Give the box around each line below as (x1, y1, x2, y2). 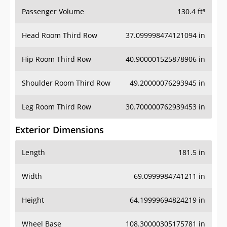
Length (22, 137, 45, 147)
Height (22, 185, 44, 195)
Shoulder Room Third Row (22, 68, 110, 78)
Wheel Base (22, 209, 61, 219)
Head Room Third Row (22, 20, 97, 30)
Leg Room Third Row (22, 92, 91, 102)
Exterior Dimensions (15, 113, 104, 126)
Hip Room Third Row (22, 44, 91, 54)
